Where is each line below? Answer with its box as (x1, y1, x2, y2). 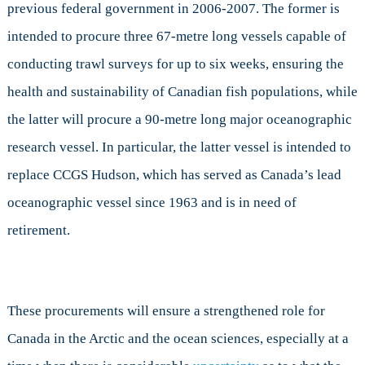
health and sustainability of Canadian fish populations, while (7, 84, 358, 100)
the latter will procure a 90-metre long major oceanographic (7, 112, 352, 128)
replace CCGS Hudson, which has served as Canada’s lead (7, 167, 341, 183)
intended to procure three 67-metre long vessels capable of (7, 29, 346, 45)
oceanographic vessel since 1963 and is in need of (7, 195, 297, 211)
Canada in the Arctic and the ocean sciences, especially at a (7, 331, 349, 347)
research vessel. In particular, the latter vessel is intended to (7, 139, 351, 156)
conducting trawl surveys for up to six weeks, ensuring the (7, 56, 344, 73)
